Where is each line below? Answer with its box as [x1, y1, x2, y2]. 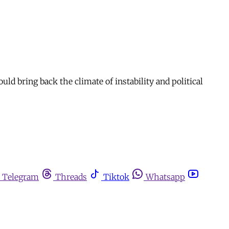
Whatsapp [146, 171, 185, 182]
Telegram [2, 171, 39, 182]
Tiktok [103, 171, 129, 182]
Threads [55, 171, 87, 182]
